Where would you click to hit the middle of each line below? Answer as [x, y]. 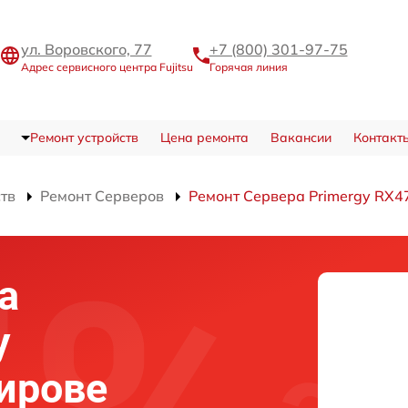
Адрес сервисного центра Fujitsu [107, 66]
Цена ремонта [204, 138]
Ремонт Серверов [102, 196]
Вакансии [301, 138]
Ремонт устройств [84, 138]
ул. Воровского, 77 [86, 49]
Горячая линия [248, 66]
